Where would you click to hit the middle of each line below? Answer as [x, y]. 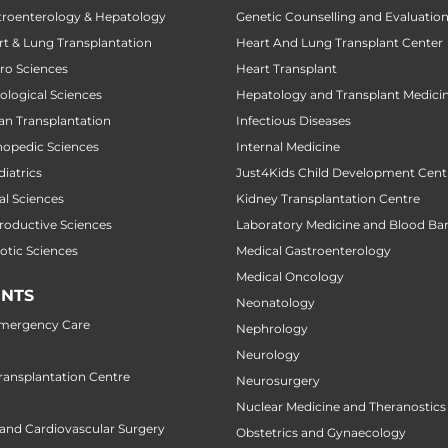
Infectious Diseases [293, 121]
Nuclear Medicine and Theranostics [341, 407]
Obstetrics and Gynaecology [321, 433]
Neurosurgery [278, 381]
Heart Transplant [286, 69]
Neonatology [275, 303]
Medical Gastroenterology [313, 251]
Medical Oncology [290, 277]
